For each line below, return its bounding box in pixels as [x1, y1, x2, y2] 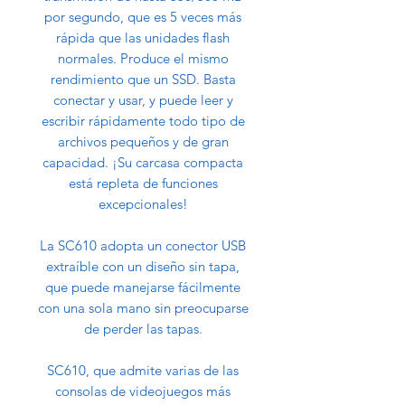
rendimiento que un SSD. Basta [50, 71, 236, 89]
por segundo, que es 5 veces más [44, 8, 241, 26]
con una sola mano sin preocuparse [37, 299, 249, 317]
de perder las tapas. [83, 320, 202, 338]
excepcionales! [98, 195, 188, 213]
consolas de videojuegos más [55, 382, 231, 400]
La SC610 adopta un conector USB [40, 237, 246, 255]
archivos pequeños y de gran [57, 133, 229, 151]
